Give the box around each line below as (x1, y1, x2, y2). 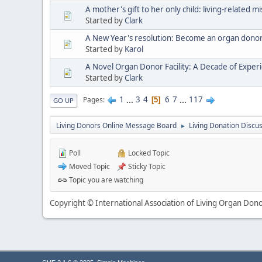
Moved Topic (67, 161, 110, 171)
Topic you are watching (67, 174, 143, 185)
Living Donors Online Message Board (56, 120, 177, 130)
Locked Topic (126, 147, 170, 158)
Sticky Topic (126, 161, 166, 171)
